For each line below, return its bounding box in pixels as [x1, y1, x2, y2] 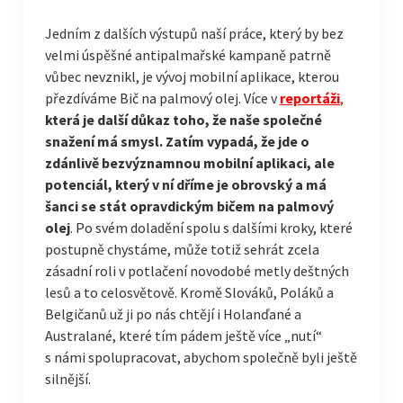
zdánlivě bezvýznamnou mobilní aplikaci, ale [44, 154, 335, 172]
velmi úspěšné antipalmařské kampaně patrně [44, 46, 331, 64]
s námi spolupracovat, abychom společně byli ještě [44, 348, 357, 366]
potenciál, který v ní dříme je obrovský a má [44, 175, 327, 193]
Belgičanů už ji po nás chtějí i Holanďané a [44, 305, 301, 323]
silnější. [44, 370, 91, 388]
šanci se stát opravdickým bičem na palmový [44, 197, 334, 215]
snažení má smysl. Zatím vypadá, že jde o [44, 132, 309, 150]
